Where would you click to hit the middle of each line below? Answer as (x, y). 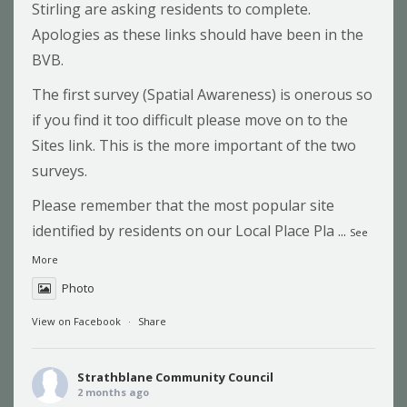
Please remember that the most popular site (183, 206)
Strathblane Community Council (175, 377)
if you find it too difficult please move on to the (190, 120)
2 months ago (113, 392)
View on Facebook (76, 322)
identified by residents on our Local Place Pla (183, 231)
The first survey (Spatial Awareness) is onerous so (202, 95)
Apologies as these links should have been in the (198, 35)
